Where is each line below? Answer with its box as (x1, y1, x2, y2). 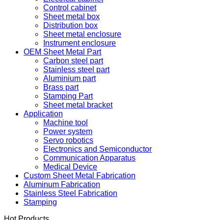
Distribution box (43, 48, 98, 56)
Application (24, 136, 63, 144)
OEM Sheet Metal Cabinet (24, 12, 114, 21)
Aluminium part (43, 101, 96, 109)
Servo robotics (43, 163, 93, 171)
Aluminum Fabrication (24, 207, 100, 215)
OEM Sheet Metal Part (24, 74, 101, 82)
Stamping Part (43, 118, 93, 127)
